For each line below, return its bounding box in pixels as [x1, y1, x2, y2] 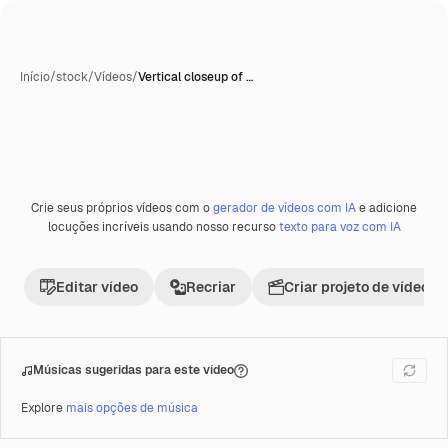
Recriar [186, 278, 236, 296]
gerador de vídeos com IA [213, 200, 356, 216]
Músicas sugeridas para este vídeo [33, 362, 234, 378]
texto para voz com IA [278, 219, 401, 235]
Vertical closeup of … [138, 69, 253, 85]
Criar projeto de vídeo [284, 278, 429, 296]
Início [20, 69, 50, 85]
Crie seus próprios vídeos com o [31, 200, 213, 216]
